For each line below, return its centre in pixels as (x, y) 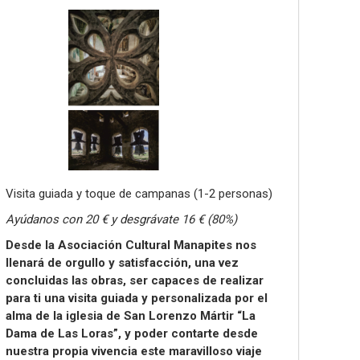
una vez (217, 263)
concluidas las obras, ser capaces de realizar (135, 280)
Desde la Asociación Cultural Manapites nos (131, 245)
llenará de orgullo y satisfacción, (100, 263)
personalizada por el (209, 298)
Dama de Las (43, 333)
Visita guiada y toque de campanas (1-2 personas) (139, 194)
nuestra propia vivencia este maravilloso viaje (134, 351)
